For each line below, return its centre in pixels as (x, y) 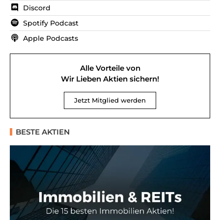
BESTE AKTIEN (43, 132)
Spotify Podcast (51, 23)
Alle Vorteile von (110, 68)
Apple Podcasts (51, 38)
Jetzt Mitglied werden (110, 100)
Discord (37, 8)
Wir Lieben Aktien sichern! (110, 79)
